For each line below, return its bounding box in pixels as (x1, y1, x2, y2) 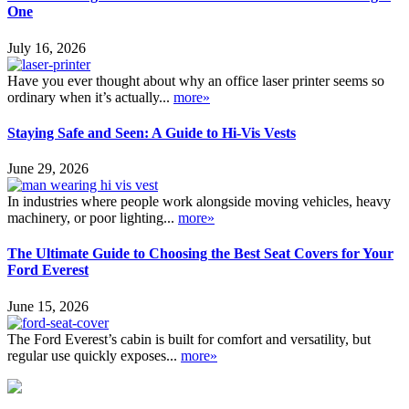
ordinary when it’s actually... (7, 89, 173, 105)
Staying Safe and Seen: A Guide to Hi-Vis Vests (7, 124, 296, 141)
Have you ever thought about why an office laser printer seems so (7, 72, 384, 89)
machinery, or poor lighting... (7, 210, 178, 226)
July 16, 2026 (7, 39, 86, 56)
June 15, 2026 (7, 298, 89, 314)
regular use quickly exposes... (7, 347, 181, 363)
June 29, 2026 (7, 161, 89, 177)
